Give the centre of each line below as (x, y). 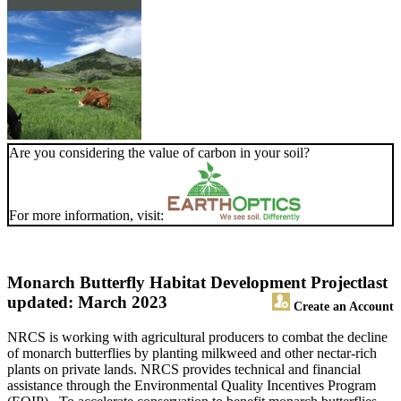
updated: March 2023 (87, 303)
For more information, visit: (88, 216)
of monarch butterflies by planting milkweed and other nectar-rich (192, 354)
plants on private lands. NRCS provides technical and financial (184, 370)
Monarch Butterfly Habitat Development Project (185, 283)
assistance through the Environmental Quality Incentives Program (192, 386)
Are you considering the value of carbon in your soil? (159, 153)
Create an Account (342, 307)
